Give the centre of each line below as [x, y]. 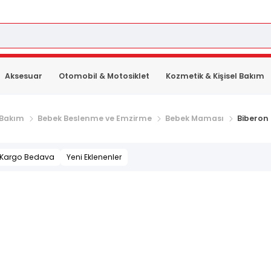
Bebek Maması [194, 118]
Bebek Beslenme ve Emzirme [95, 118]
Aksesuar [23, 76]
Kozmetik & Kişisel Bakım [215, 76]
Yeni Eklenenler [94, 157]
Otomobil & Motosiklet [104, 76]
